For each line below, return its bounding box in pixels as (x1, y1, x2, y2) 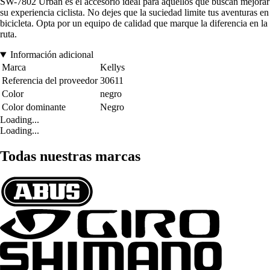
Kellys (100, 62, 125, 73)
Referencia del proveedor (2, 75, 98, 86)
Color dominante (2, 102, 66, 113)
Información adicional (10, 49, 93, 60)
